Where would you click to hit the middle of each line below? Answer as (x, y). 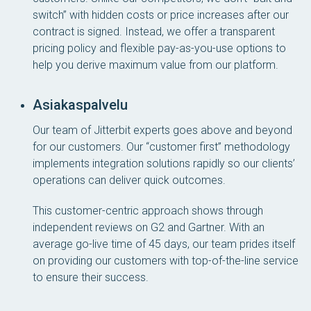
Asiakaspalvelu (80, 105)
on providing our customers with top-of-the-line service (166, 261)
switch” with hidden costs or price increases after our (161, 15)
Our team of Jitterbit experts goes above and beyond (162, 130)
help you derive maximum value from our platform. (155, 65)
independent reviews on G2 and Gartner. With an (149, 227)
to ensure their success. (91, 277)
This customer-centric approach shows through (148, 211)
